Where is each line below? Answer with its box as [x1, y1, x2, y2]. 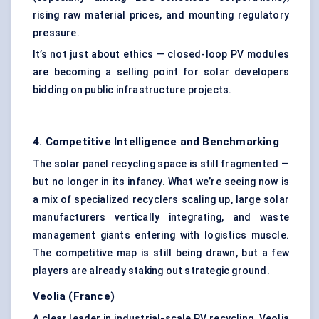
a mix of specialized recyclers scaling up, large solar [33, 194, 289, 206]
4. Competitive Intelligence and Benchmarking [33, 135, 279, 149]
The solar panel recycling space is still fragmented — [33, 158, 289, 170]
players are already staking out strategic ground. [33, 265, 270, 277]
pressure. [33, 27, 80, 39]
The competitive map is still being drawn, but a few [33, 247, 289, 259]
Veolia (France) [33, 290, 115, 303]
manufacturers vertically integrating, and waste [33, 211, 289, 224]
